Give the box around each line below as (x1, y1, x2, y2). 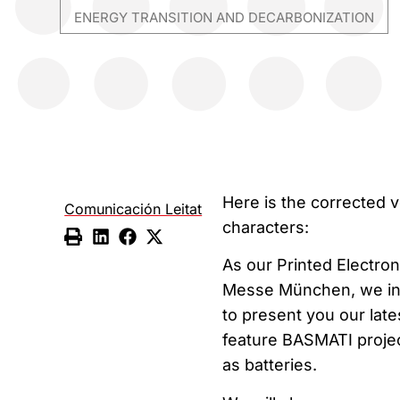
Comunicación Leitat (64, 199, 203, 218)
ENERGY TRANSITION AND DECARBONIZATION (74, 8, 375, 26)
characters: (221, 217, 309, 237)
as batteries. (221, 355, 317, 375)
